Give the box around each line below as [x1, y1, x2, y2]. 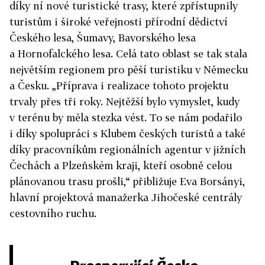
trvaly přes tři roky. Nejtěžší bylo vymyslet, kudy [9, 95, 240, 108]
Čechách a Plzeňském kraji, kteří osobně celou [9, 159, 232, 172]
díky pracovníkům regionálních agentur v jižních [9, 143, 246, 156]
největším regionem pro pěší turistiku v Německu [9, 63, 248, 76]
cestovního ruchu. [9, 207, 96, 220]
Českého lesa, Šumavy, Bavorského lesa [9, 31, 196, 44]
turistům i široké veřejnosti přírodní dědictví [9, 15, 228, 28]
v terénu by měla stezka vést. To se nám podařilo [9, 111, 242, 124]
